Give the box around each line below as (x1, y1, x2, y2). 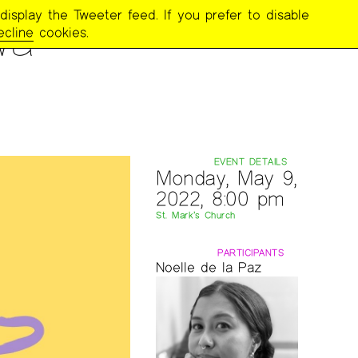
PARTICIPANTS (217, 247, 284, 258)
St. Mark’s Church (156, 209, 236, 221)
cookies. (34, 24, 89, 41)
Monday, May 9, (156, 165, 297, 190)
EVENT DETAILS (213, 156, 288, 167)
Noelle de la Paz (156, 259, 262, 276)
